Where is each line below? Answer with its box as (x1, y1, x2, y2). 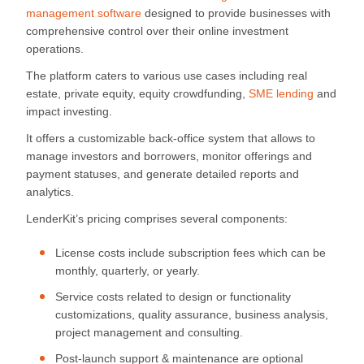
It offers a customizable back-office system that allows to (26, 131, 315, 145)
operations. (26, 41, 87, 55)
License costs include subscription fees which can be (55, 245, 326, 259)
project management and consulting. (55, 325, 243, 339)
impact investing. (26, 104, 115, 118)
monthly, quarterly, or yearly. (55, 263, 200, 277)
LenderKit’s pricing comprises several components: (26, 211, 288, 225)
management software (26, 6, 141, 19)
